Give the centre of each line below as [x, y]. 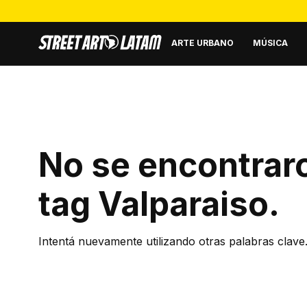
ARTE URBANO [202, 42]
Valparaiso [183, 204]
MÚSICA [270, 42]
